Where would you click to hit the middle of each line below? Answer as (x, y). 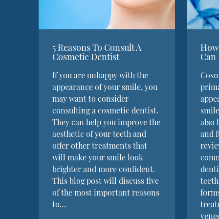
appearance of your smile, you (105, 87)
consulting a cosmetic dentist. (106, 110)
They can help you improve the (107, 122)
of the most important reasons (106, 192)
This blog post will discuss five (106, 180)
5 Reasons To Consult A (97, 47)
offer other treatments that (100, 145)
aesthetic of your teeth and (99, 133)
